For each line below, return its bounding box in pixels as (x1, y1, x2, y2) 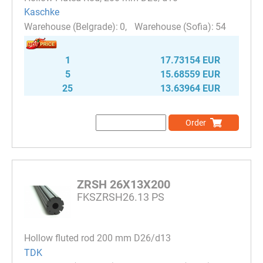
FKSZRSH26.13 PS (77, 191, 164, 204)
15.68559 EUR (160, 69, 220, 80)
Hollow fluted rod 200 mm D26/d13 (24, 232, 171, 244)
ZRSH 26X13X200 (77, 177, 170, 192)
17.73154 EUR (160, 55, 220, 66)
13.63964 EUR (160, 83, 220, 95)
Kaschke (24, 6, 59, 18)
